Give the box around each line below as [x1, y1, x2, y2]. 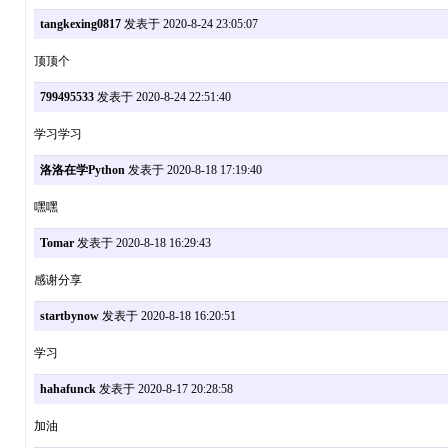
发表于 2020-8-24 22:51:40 [93, 90, 231, 105]
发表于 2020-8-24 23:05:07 [120, 17, 258, 32]
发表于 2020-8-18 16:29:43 [73, 236, 211, 251]
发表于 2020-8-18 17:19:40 [124, 163, 262, 178]
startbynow [39, 309, 99, 324]
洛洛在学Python [39, 163, 125, 178]
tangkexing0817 [39, 17, 121, 32]
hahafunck [39, 382, 96, 397]
